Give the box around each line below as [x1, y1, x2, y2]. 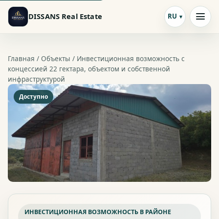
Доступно [19, 92, 48, 101]
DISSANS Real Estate [28, 11, 102, 22]
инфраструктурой [8, 74, 65, 84]
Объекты [41, 53, 70, 63]
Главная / [8, 53, 41, 63]
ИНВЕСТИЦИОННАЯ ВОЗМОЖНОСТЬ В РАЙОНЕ [24, 207, 171, 216]
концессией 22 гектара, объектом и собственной [8, 64, 170, 73]
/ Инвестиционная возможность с [70, 53, 185, 63]
